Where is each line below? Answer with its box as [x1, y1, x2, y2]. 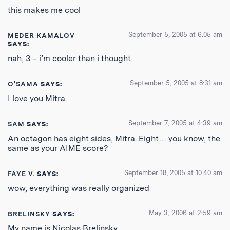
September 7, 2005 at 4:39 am [128, 119, 222, 127]
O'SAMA [8, 80, 39, 88]
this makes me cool [8, 5, 81, 15]
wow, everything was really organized [8, 183, 149, 193]
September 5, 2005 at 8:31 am [130, 79, 222, 87]
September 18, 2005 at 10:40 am [124, 169, 222, 177]
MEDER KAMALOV [8, 32, 75, 40]
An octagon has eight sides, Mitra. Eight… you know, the [8, 133, 220, 143]
